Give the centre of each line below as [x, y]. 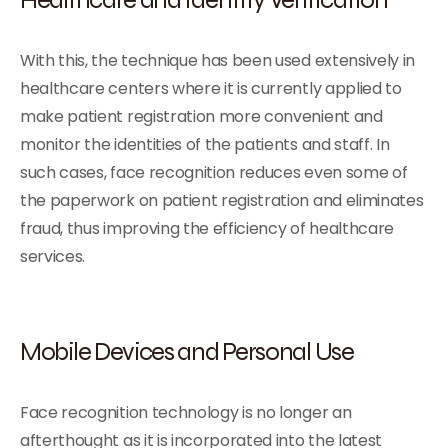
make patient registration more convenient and [201, 116]
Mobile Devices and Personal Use [187, 351]
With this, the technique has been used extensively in [218, 60]
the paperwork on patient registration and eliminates [222, 200]
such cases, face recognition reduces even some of [214, 172]
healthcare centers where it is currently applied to [211, 88]
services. [53, 256]
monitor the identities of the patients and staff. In [205, 144]
